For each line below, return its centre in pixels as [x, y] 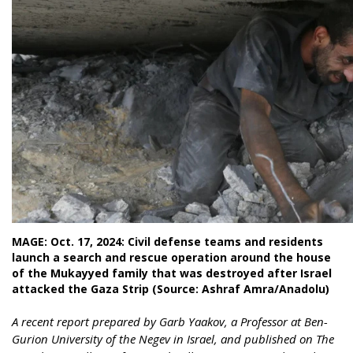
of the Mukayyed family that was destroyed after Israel [172, 273]
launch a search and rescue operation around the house [171, 257]
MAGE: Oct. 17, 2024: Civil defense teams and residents [167, 242]
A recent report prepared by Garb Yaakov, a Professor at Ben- [170, 321]
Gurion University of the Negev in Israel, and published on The [173, 339]
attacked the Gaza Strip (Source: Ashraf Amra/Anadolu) [171, 289]
